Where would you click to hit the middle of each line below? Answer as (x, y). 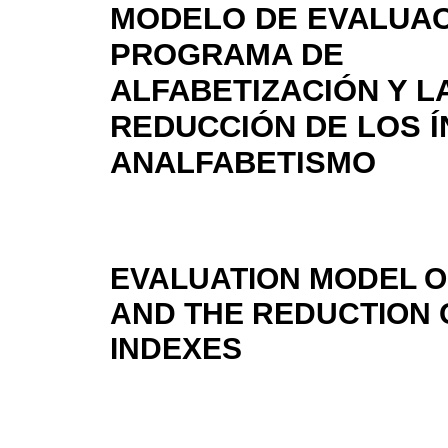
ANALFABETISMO (243, 163)
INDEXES (176, 348)
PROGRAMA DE (227, 55)
